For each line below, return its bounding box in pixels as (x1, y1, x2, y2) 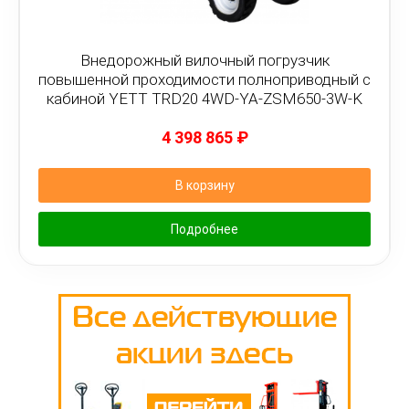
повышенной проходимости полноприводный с (38, 70, 371, 89)
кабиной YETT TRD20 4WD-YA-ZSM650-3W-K (47, 89, 362, 108)
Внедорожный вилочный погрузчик (79, 51, 330, 69)
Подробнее (171, 222, 238, 236)
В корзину (174, 178, 235, 193)
